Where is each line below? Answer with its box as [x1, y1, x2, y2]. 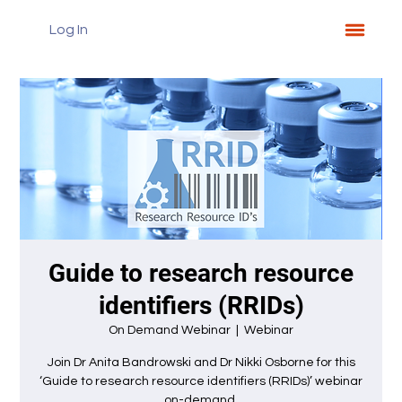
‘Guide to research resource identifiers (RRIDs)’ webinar [39, 375, 363, 388]
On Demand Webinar [109, 324, 231, 336]
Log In [49, 22, 89, 38]
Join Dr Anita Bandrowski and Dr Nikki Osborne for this [47, 356, 355, 369]
